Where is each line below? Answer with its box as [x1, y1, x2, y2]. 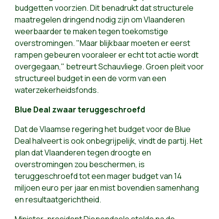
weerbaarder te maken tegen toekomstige [15, 26, 168, 37]
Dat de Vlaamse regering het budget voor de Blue [15, 124, 191, 135]
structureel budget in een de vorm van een [15, 73, 166, 84]
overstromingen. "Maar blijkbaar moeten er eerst [15, 38, 190, 49]
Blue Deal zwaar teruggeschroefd [15, 104, 145, 115]
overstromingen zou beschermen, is [15, 159, 145, 170]
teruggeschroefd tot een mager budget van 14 [15, 171, 182, 182]
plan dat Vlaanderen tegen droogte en [15, 147, 151, 158]
